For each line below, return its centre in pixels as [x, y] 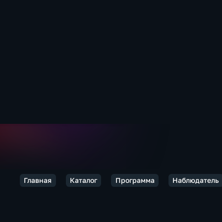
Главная [38, 180]
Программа [135, 180]
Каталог [83, 180]
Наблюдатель [196, 180]
